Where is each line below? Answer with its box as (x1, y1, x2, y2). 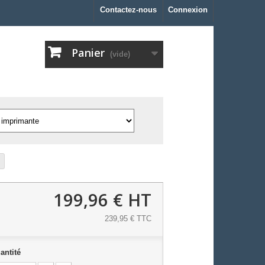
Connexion (168, 5, 208, 14)
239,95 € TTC (104, 214, 151, 224)
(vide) (110, 50, 130, 59)
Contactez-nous (100, 5, 157, 14)
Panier (72, 46, 105, 60)
